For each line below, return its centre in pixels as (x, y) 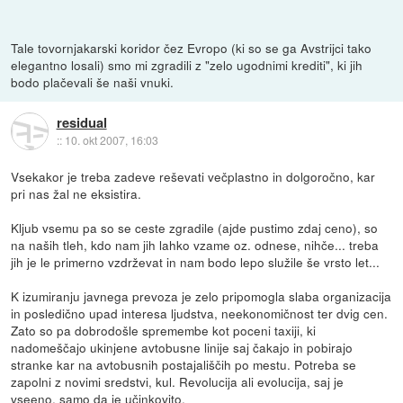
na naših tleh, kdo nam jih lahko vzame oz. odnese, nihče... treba (195, 244)
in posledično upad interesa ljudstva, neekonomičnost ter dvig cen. (200, 313)
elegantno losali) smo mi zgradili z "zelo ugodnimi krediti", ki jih (187, 64)
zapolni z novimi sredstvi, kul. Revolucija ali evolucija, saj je (178, 381)
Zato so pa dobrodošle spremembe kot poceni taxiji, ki (164, 330)
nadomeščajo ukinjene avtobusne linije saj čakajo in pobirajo (182, 347)
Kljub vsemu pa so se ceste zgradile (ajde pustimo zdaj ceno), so (195, 227)
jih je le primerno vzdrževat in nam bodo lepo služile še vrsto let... (196, 261)
